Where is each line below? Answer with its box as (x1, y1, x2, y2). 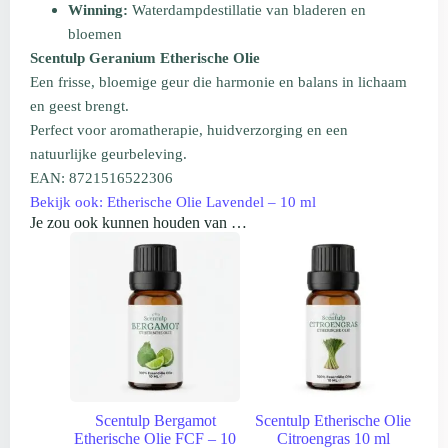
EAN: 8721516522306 (30, 170, 173, 187)
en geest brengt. (30, 98, 129, 115)
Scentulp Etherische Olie (255, 412, 411, 430)
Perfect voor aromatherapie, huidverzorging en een (30, 122, 348, 139)
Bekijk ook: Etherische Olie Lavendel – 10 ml (30, 194, 316, 211)
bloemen (68, 25, 122, 43)
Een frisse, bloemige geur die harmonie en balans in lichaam (30, 74, 407, 91)
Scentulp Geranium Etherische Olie (30, 50, 260, 67)
